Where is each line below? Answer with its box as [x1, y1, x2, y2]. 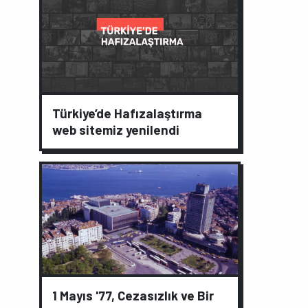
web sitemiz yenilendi [52, 122, 179, 138]
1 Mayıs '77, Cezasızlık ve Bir [52, 287, 214, 303]
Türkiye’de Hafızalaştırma [52, 105, 202, 122]
